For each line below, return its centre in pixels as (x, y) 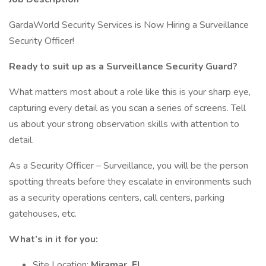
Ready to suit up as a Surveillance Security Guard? (123, 66)
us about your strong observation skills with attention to (124, 124)
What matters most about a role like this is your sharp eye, (130, 92)
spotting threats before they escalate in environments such (130, 182)
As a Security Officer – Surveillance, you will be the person (129, 166)
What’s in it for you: (53, 239)
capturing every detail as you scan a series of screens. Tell (127, 108)
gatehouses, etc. (43, 214)
